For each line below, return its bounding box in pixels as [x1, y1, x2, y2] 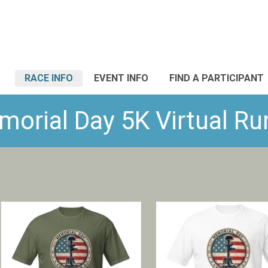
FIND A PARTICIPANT [169, 72, 264, 84]
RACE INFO [25, 72, 73, 84]
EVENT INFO [94, 72, 148, 84]
